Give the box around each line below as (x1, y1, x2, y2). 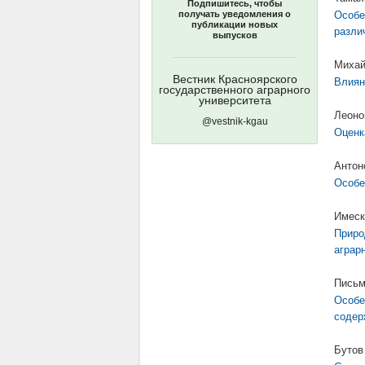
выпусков (212, 30, 257, 40)
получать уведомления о (178, 9, 291, 19)
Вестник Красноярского (172, 73, 297, 86)
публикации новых (191, 20, 278, 29)
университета (198, 94, 271, 107)
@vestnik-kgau (201, 116, 268, 127)
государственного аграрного (159, 83, 310, 96)
